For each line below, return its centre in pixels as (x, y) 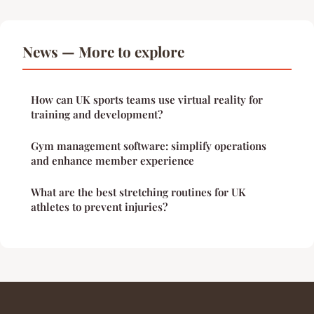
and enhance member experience (112, 161)
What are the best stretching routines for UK (138, 192)
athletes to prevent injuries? (99, 207)
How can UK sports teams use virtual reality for (147, 100)
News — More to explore (103, 52)
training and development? (97, 115)
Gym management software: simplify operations (149, 146)
